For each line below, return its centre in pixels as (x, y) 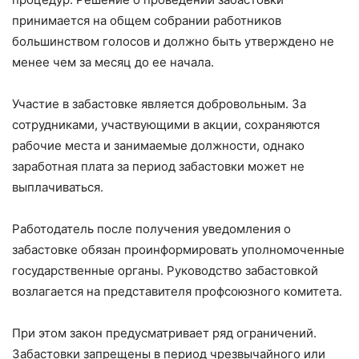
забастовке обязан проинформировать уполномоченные (178, 249)
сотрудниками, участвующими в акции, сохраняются (166, 124)
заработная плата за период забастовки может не (158, 166)
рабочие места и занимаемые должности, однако (158, 145)
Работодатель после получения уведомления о (151, 228)
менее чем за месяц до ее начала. (113, 62)
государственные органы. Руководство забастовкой (165, 270)
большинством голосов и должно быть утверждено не (173, 41)
